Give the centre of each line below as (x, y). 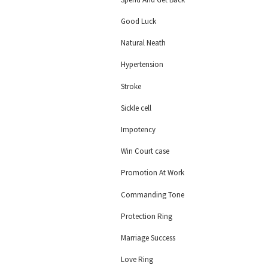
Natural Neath (143, 43)
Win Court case (145, 151)
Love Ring (137, 260)
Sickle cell (136, 108)
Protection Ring (147, 216)
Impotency (138, 129)
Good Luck (138, 22)
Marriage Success (148, 237)
